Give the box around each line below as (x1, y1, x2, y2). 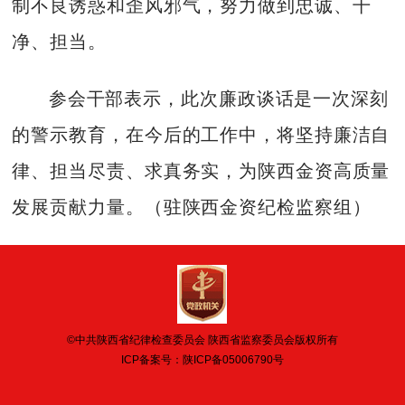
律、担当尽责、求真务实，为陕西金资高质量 (12, 160, 391, 181)
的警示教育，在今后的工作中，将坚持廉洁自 (12, 124, 391, 145)
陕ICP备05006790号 (182, 353, 284, 367)
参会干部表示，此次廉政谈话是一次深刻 (48, 88, 389, 108)
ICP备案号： (120, 353, 183, 367)
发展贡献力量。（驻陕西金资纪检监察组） (12, 196, 372, 217)
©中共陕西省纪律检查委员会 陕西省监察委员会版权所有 (66, 334, 338, 347)
